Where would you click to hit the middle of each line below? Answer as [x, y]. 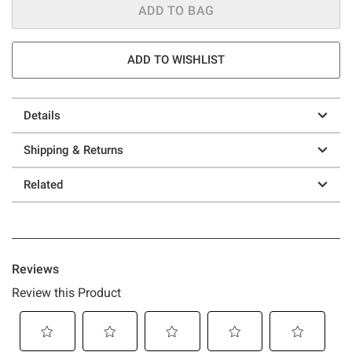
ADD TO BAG [176, 10]
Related [43, 184]
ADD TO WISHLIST [176, 59]
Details [42, 115]
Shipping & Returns [73, 150]
